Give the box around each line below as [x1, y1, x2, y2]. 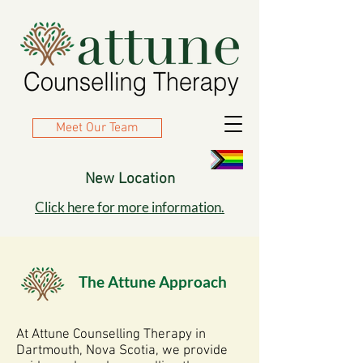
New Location [84, 170, 175, 189]
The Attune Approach [79, 272, 227, 291]
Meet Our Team [56, 120, 139, 136]
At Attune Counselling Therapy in [16, 327, 206, 343]
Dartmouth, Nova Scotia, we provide [16, 343, 228, 359]
